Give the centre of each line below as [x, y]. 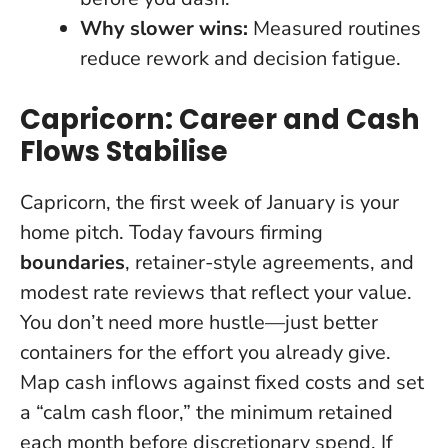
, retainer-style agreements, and [269, 262]
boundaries [72, 262]
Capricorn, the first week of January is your [209, 202]
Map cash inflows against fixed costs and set [222, 382]
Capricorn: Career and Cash [220, 119]
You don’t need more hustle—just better [199, 322]
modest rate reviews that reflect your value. [216, 292]
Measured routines [334, 28]
